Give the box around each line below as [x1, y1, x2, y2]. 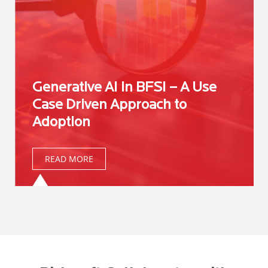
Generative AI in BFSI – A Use [32, 80, 217, 95]
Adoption [32, 115, 90, 130]
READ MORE [45, 153, 93, 165]
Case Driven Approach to [32, 98, 187, 112]
